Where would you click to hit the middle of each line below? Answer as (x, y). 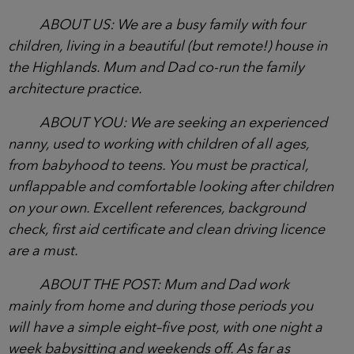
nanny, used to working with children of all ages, (158, 144)
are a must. (43, 251)
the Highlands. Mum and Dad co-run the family (156, 68)
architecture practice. (75, 89)
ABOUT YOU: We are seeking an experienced (183, 123)
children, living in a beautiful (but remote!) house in (168, 46)
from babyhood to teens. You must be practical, (158, 166)
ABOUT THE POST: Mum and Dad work (164, 285)
